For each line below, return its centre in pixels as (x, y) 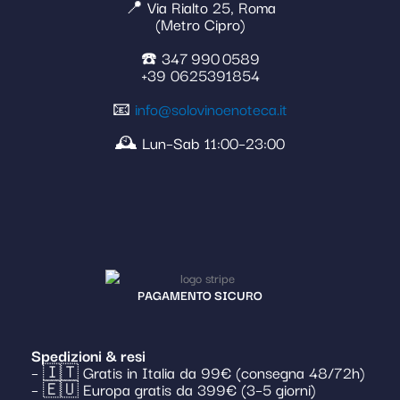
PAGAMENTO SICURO (200, 294)
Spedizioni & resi (88, 354)
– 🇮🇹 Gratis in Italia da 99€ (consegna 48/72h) (198, 371)
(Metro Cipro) (200, 23)
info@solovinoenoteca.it (211, 108)
